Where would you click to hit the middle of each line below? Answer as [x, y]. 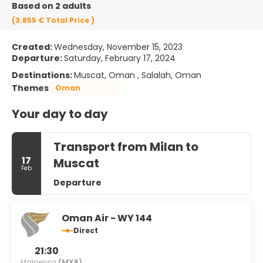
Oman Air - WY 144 [107, 218]
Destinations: [43, 75]
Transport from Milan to [126, 146]
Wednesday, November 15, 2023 [118, 47]
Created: [33, 47]
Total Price [68, 20]
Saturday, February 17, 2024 [120, 58]
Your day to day [60, 114]
